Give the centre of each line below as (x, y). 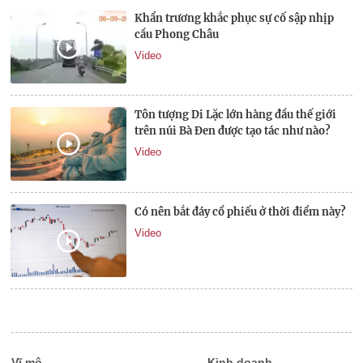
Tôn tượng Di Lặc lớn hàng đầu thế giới (236, 115)
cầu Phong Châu (177, 34)
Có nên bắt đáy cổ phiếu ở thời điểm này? (241, 211)
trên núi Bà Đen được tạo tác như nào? (233, 131)
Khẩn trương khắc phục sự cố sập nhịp (235, 18)
